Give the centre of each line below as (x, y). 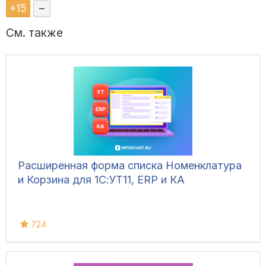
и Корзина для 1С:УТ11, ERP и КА (101, 180)
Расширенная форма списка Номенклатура (130, 166)
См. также (34, 33)
